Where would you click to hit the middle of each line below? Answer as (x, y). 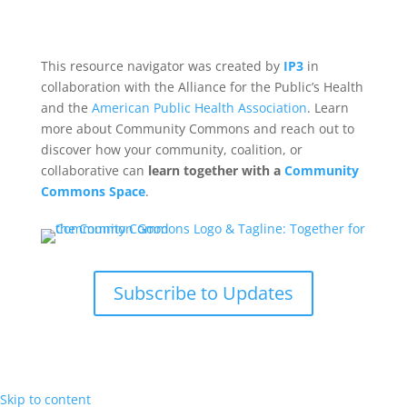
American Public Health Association (199, 107)
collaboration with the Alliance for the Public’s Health (202, 86)
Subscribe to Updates (203, 293)
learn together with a (216, 170)
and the (66, 107)
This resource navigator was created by (162, 65)
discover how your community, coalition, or (171, 149)
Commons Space (93, 191)
